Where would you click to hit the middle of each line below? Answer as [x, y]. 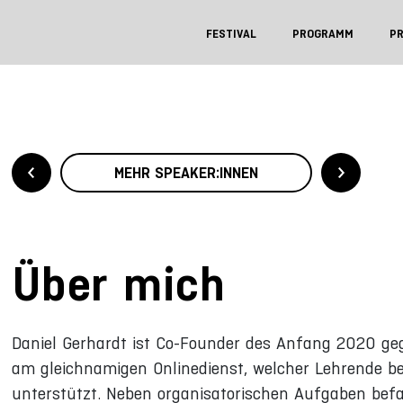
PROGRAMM [323, 34]
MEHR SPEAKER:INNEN [186, 172]
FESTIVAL [231, 34]
